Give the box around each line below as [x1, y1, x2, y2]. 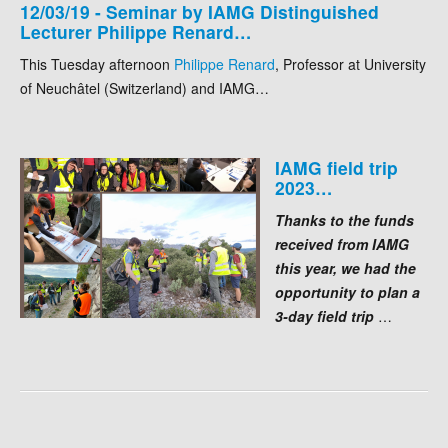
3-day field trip [275, 306, 378, 327]
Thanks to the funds [275, 210, 414, 231]
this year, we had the [275, 258, 416, 279]
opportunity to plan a [275, 282, 420, 303]
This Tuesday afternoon [20, 54, 174, 75]
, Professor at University [275, 54, 426, 75]
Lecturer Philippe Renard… [20, 19, 252, 45]
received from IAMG [275, 234, 409, 255]
